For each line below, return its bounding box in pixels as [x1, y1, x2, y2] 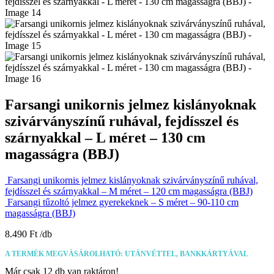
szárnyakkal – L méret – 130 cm [5, 129, 206, 146]
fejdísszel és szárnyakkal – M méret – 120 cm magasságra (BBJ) [5, 185, 253, 196]
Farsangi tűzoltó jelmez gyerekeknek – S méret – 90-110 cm [7, 196, 239, 207]
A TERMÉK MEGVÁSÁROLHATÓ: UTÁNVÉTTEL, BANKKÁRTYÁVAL [5, 249, 248, 258]
